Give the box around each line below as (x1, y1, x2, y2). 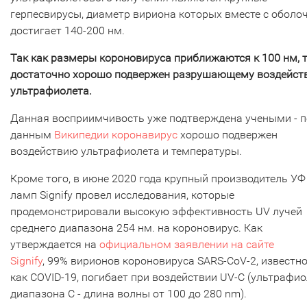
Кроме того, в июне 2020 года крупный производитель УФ (10, 171, 306, 185)
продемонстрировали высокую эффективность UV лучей (10, 204, 302, 218)
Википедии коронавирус (54, 127, 177, 141)
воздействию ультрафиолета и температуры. (10, 144, 245, 158)
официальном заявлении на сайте (99, 237, 274, 251)
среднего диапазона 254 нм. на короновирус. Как (10, 221, 262, 234)
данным (10, 127, 54, 141)
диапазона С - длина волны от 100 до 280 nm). (10, 286, 247, 300)
